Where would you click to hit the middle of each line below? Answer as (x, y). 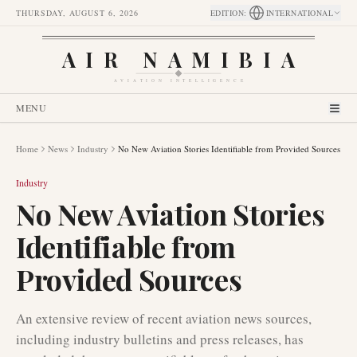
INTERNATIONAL (299, 13)
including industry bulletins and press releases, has (160, 339)
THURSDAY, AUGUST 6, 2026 (77, 13)
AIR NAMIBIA (178, 59)
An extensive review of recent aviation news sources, (164, 318)
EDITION (227, 13)
